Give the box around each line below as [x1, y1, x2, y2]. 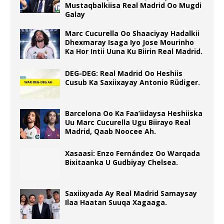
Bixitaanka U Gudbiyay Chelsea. [65, 157, 178, 167]
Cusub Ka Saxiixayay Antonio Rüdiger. [65, 77, 200, 87]
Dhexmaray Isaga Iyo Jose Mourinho [65, 37, 194, 47]
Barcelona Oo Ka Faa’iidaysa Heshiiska [65, 108, 202, 118]
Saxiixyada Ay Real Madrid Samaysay [65, 188, 197, 198]
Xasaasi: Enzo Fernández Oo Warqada [65, 148, 200, 158]
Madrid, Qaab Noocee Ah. [65, 126, 156, 136]
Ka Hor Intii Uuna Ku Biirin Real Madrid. [65, 46, 202, 56]
